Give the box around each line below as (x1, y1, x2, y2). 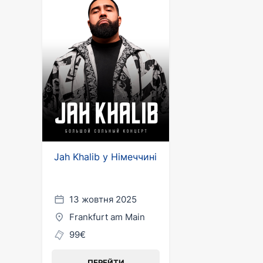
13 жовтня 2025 (69, 194, 137, 205)
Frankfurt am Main (69, 211, 145, 222)
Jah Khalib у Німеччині (54, 151, 157, 163)
